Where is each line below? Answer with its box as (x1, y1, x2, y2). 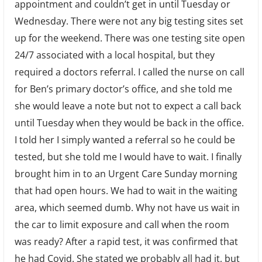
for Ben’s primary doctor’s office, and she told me (14, 82, 232, 95)
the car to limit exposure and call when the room (14, 218, 229, 231)
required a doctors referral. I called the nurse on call (14, 65, 244, 78)
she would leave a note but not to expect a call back (14, 99, 241, 112)
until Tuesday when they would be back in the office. (14, 116, 244, 129)
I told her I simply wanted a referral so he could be (14, 133, 235, 146)
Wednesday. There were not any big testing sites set (14, 14, 243, 27)
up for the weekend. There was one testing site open (14, 31, 245, 44)
